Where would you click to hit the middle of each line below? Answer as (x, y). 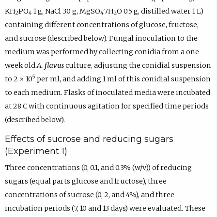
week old (21, 65)
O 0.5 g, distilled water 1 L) (160, 11)
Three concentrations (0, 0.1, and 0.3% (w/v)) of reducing (98, 168)
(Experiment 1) (36, 151)
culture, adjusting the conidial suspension (137, 65)
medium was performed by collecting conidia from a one (102, 52)
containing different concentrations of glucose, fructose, (101, 24)
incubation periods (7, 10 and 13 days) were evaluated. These (105, 209)
